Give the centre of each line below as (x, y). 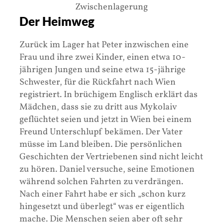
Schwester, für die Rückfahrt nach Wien (98, 82)
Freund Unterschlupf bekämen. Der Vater (101, 132)
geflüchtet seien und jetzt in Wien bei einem (106, 119)
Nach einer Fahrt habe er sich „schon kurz (103, 194)
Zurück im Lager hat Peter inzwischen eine (104, 45)
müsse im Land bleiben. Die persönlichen (101, 144)
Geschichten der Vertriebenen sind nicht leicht (111, 157)
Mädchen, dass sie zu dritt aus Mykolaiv (98, 107)
